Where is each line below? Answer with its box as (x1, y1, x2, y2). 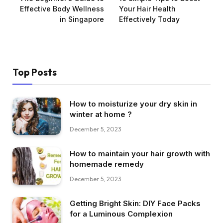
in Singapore (60, 15, 104, 24)
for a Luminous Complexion (70, 209, 173, 219)
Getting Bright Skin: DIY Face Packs (70, 198, 201, 208)
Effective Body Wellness (20, 4, 104, 13)
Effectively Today (119, 15, 180, 24)
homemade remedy (70, 159, 144, 169)
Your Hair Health (119, 4, 176, 13)
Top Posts (12, 66, 57, 79)
